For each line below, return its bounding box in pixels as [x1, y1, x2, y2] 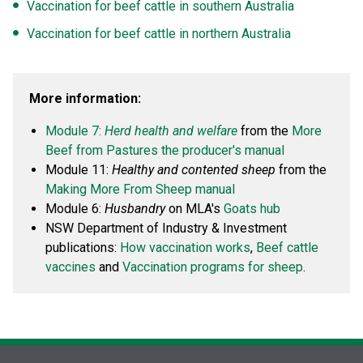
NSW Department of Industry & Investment [45, 220, 287, 236]
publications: [45, 240, 120, 255]
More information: [29, 91, 141, 106]
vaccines [45, 259, 96, 275]
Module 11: [45, 162, 112, 177]
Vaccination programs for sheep [122, 259, 303, 275]
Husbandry [105, 201, 165, 216]
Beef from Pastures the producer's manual [45, 143, 284, 158]
